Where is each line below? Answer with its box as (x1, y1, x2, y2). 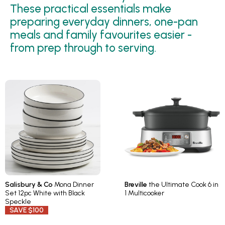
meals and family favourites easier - (10, 28, 192, 42)
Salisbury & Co (5, 180, 53, 189)
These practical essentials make (10, 2, 171, 16)
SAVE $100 (5, 206, 48, 215)
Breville (124, 180, 149, 189)
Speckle (5, 197, 31, 206)
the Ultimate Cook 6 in (148, 180, 218, 189)
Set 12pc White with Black (5, 189, 85, 198)
